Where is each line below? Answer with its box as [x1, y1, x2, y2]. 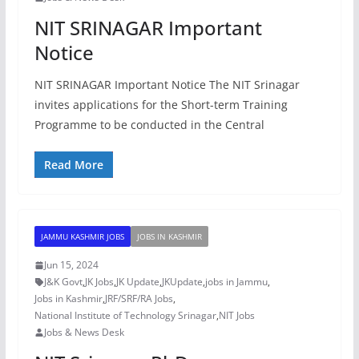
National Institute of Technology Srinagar [34, 309, 216, 322]
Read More [43, 157, 103, 172]
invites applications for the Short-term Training [34, 97, 288, 112]
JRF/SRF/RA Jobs [104, 292, 173, 305]
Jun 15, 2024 [43, 258, 99, 272]
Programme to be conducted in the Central [34, 117, 264, 132]
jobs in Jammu [204, 275, 268, 288]
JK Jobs [84, 275, 114, 288]
